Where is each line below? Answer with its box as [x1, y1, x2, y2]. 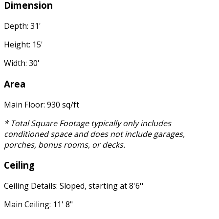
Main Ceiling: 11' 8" [4, 199, 73, 210]
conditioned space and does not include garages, [4, 128, 185, 139]
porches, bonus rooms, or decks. [4, 139, 125, 150]
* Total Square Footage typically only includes [4, 117, 171, 129]
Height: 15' [4, 39, 43, 50]
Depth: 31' [4, 21, 41, 32]
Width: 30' [4, 58, 40, 69]
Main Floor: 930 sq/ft [4, 99, 79, 110]
